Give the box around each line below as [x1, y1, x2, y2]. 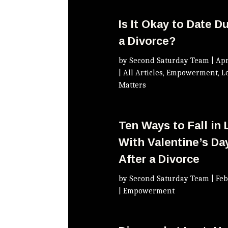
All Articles [123, 68, 163, 78]
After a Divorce [119, 152, 200, 165]
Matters [119, 80, 147, 90]
